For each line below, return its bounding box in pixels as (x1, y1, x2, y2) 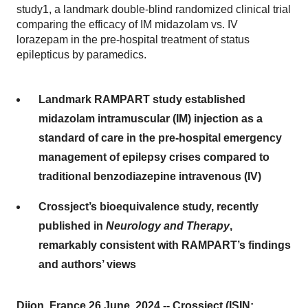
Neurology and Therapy (106, 220, 230, 232)
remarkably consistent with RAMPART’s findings (38, 239, 291, 251)
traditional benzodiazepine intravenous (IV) (38, 170, 261, 182)
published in (38, 220, 106, 232)
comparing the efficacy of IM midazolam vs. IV (16, 19, 238, 30)
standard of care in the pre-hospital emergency (38, 132, 282, 144)
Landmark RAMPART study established (38, 93, 245, 105)
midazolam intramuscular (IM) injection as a (38, 113, 263, 124)
